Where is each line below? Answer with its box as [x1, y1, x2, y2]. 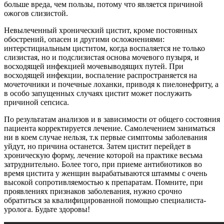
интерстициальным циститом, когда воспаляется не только [4, 44, 205, 53]
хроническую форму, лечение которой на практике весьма [4, 151, 202, 160]
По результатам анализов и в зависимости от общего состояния [4, 115, 220, 124]
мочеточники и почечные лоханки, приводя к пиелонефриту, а [4, 80, 218, 89]
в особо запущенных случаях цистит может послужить [4, 89, 191, 98]
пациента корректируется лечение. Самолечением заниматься [4, 124, 215, 133]
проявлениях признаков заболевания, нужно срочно [4, 187, 182, 196]
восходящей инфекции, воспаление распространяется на [4, 71, 197, 80]
